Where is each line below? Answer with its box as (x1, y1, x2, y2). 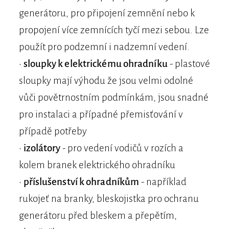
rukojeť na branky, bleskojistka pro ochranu (18, 193, 199, 204)
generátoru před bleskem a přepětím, (18, 210, 177, 221)
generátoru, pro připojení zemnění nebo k (18, 8, 195, 18)
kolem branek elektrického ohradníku (18, 159, 175, 170)
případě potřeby (18, 126, 87, 136)
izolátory (23, 143, 61, 153)
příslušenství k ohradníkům (23, 176, 140, 187)
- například (139, 176, 187, 187)
